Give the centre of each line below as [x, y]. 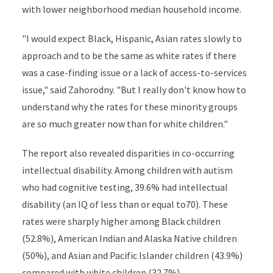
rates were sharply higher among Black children [121, 221]
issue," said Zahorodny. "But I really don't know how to [134, 90]
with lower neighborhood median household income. [131, 9]
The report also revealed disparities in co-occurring [128, 153]
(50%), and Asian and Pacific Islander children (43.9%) [132, 255]
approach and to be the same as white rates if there [129, 55]
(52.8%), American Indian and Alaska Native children [129, 238]
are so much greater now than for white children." [125, 124]
